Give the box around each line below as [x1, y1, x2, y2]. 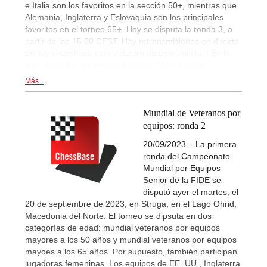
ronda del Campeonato [143, 151, 230, 161]
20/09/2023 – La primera [143, 139, 237, 149]
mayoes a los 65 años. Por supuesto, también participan [25, 246, 237, 256]
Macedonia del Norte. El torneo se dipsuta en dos [25, 210, 212, 221]
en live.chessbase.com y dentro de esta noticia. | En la [25, 48, 230, 58]
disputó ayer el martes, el [143, 187, 238, 197]
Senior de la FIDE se [143, 175, 221, 185]
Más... [25, 77, 44, 86]
